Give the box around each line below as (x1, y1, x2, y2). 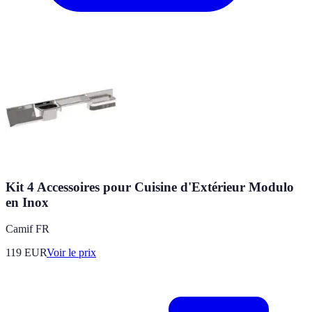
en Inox (6, 194, 49, 210)
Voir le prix (47, 247, 96, 259)
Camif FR (6, 223, 49, 235)
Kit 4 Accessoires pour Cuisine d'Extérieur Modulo (6, 179, 294, 194)
